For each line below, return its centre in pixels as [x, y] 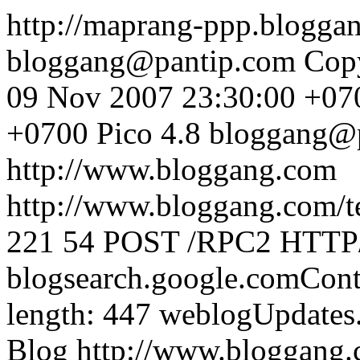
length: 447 [79, 314]
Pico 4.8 [149, 133]
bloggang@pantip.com [151, 61]
